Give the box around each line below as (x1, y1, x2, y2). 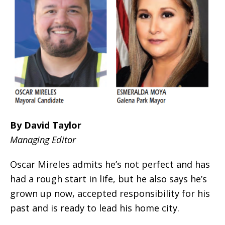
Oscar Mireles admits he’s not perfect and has (10, 158, 210, 171)
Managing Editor (10, 134, 76, 146)
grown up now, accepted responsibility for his (10, 187, 210, 200)
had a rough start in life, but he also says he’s (10, 173, 207, 185)
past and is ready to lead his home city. (10, 202, 179, 214)
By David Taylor (10, 119, 81, 132)
